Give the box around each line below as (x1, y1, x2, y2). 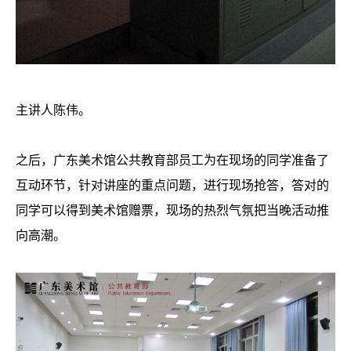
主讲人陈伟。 (16, 102, 91, 118)
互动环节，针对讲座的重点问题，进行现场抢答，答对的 (16, 177, 329, 194)
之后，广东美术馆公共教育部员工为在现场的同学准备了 (16, 152, 329, 168)
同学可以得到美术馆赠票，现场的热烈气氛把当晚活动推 (16, 202, 329, 219)
